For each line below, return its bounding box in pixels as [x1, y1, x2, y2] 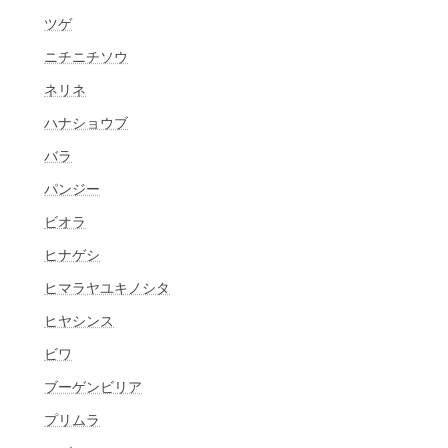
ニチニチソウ [44, 47, 128, 65]
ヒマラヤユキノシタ [44, 278, 170, 296]
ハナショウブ [44, 113, 128, 131]
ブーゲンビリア [44, 377, 142, 395]
